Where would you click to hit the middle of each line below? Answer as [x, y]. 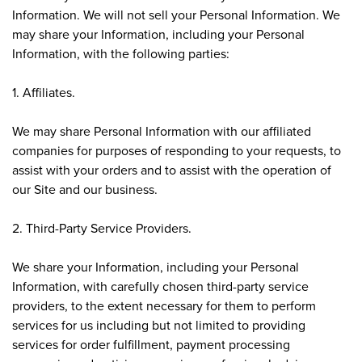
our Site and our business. [85, 189]
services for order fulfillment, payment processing [151, 344]
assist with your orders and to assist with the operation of [172, 169]
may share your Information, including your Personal [158, 34]
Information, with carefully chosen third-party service [160, 286]
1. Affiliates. [44, 92]
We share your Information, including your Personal [156, 266]
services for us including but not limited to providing [159, 324]
